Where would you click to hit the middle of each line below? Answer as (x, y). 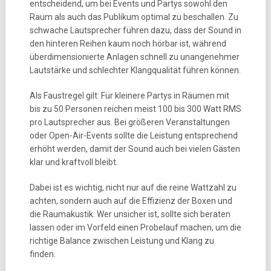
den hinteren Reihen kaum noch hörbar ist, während (128, 44)
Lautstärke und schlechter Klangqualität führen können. (135, 70)
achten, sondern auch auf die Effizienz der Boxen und (131, 201)
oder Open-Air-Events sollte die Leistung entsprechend (133, 135)
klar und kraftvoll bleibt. (73, 162)
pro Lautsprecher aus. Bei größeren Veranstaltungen (129, 122)
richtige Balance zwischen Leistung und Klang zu (122, 241)
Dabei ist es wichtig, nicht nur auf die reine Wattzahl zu (133, 188)
